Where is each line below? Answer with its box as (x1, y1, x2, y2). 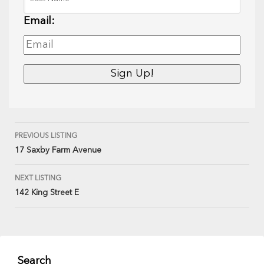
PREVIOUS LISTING (15, 133, 77, 140)
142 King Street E (15, 189, 79, 197)
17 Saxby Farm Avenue (15, 146, 101, 155)
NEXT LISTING (15, 175, 61, 183)
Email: (24, 16, 55, 27)
